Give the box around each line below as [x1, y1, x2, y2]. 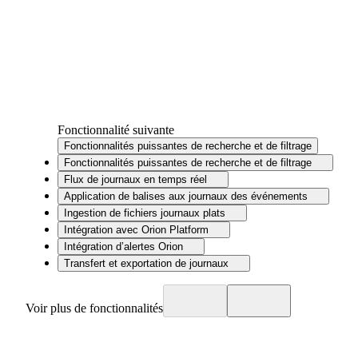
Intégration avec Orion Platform [64, 224, 209, 237]
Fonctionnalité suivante [58, 123, 174, 137]
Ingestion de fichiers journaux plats [64, 207, 225, 220]
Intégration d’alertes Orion [64, 241, 183, 253]
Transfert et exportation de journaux [64, 257, 229, 270]
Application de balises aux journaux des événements [64, 190, 308, 203]
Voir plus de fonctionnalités [26, 301, 163, 316]
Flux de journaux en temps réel [64, 173, 207, 186]
